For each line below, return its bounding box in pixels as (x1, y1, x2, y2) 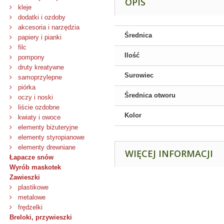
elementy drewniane (16, 143, 75, 151)
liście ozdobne (16, 103, 59, 111)
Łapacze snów (9, 153, 53, 161)
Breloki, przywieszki (9, 213, 72, 221)
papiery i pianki (16, 33, 61, 41)
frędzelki (16, 203, 42, 211)
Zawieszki (9, 173, 40, 181)
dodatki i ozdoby (16, 13, 65, 21)
